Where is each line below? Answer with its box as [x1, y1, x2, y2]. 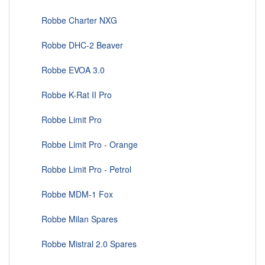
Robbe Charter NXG [27, 14, 117, 27]
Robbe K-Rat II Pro [27, 89, 112, 101]
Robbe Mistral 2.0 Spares [27, 238, 137, 250]
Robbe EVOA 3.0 [27, 64, 105, 76]
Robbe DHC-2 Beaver [27, 39, 123, 51]
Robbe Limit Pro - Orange [27, 138, 138, 151]
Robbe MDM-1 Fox [27, 188, 113, 201]
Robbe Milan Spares [27, 213, 118, 225]
